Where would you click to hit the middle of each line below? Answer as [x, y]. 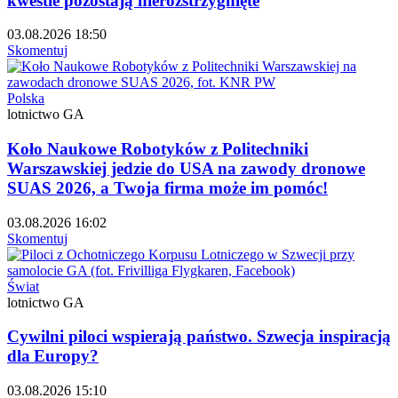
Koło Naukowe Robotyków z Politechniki [158, 149]
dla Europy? [53, 356]
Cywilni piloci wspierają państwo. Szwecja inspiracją [199, 337]
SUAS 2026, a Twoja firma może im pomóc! [167, 188]
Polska [26, 99]
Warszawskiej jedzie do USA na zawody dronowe [186, 169]
